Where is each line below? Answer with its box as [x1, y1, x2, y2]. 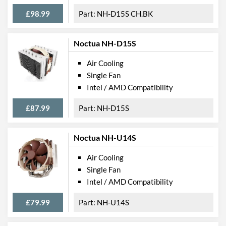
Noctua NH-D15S [74, 38, 136, 48]
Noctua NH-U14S [74, 132, 136, 142]
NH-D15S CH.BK [97, 9, 153, 18]
